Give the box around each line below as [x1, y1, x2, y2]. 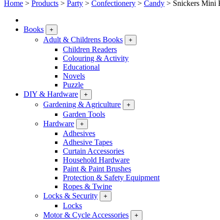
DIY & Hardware [24, 90, 78, 98]
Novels [63, 72, 85, 80]
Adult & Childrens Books [43, 35, 123, 44]
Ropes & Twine [63, 182, 112, 191]
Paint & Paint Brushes [63, 165, 131, 173]
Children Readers [63, 45, 117, 54]
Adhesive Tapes [63, 138, 112, 146]
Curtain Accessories [63, 147, 124, 155]
